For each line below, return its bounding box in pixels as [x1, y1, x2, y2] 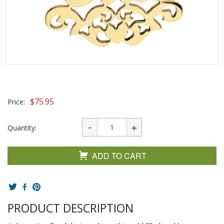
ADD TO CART [92, 150, 146, 161]
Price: [7, 97, 25, 106]
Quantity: [7, 123, 36, 132]
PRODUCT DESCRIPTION [7, 200, 133, 216]
